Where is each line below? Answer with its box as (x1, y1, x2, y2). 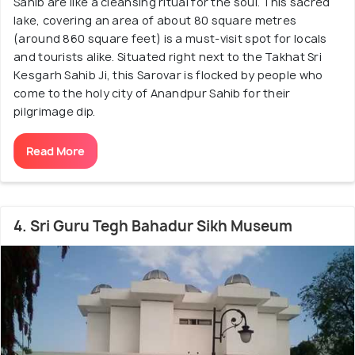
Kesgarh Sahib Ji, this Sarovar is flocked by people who (13, 67, 323, 82)
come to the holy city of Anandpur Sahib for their (13, 85, 291, 101)
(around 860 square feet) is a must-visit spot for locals (13, 30, 327, 46)
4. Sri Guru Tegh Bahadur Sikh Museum (13, 216, 292, 236)
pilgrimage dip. (13, 103, 96, 119)
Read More (26, 143, 85, 158)
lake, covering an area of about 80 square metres (13, 12, 297, 28)
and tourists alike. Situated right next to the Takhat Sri (13, 48, 323, 64)
